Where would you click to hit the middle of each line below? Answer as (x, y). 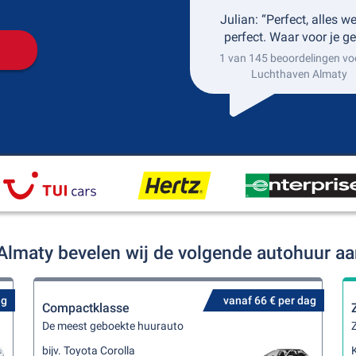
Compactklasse (86, 308)
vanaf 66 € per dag (269, 300)
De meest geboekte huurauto (113, 326)
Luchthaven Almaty (299, 74)
